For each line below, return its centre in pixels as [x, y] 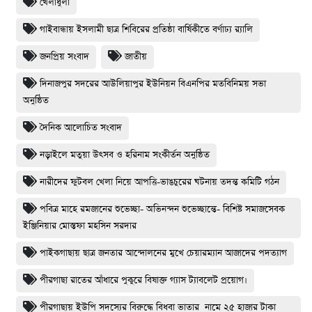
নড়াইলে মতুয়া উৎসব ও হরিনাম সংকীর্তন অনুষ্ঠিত [125, 155]
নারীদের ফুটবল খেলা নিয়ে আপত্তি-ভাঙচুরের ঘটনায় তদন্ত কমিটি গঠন [159, 182]
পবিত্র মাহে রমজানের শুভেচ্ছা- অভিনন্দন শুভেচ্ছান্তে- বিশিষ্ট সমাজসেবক [164, 209]
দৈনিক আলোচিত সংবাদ [81, 127]
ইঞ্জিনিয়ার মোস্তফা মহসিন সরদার [80, 226]
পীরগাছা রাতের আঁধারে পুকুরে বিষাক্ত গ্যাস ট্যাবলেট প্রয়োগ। [143, 280]
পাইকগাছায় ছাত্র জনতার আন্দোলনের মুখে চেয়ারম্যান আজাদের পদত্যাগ [163, 253]
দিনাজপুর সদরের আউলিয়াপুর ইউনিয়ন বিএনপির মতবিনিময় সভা [153, 84]
